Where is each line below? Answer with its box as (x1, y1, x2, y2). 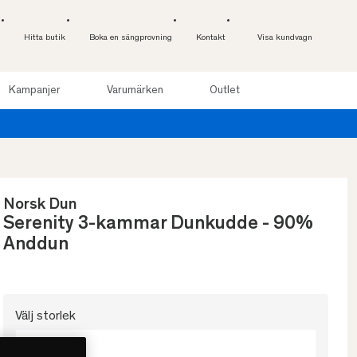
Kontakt (196, 33, 226, 42)
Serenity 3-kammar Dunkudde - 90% (3, 215, 313, 235)
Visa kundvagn (257, 33, 312, 42)
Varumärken (106, 84, 163, 96)
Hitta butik (24, 33, 65, 42)
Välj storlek (15, 310, 76, 324)
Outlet (209, 84, 240, 96)
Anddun (3, 236, 69, 256)
